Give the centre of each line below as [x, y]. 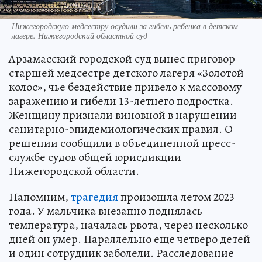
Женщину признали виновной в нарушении [123, 115]
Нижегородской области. [74, 171]
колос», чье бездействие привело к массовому [125, 87]
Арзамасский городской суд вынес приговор [122, 59]
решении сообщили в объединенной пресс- [122, 143]
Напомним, [40, 197]
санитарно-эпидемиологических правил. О [121, 129]
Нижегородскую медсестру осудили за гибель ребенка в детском [125, 26]
